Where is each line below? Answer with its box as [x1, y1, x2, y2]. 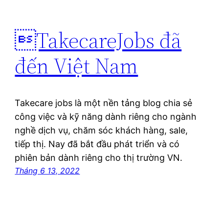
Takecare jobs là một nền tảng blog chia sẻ [15, 98, 193, 109]
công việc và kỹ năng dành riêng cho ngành [15, 111, 197, 122]
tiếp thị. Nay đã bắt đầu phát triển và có [15, 139, 180, 150]
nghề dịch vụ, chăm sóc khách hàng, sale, [15, 125, 188, 136]
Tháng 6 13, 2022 [15, 166, 80, 176]
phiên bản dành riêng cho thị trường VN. [15, 153, 183, 163]
